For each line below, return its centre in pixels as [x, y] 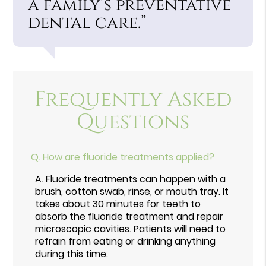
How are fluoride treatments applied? [129, 157]
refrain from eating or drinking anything [126, 241]
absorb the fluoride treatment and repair [129, 216]
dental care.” [88, 23]
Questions [133, 122]
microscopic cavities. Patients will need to [131, 229]
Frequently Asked [133, 99]
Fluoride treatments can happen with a [136, 179]
